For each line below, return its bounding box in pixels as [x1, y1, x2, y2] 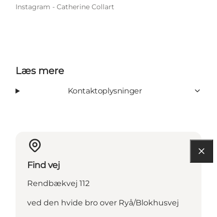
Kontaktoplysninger [67, 86, 142, 95]
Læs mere [15, 64, 64, 77]
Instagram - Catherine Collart [15, 2, 114, 11]
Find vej [27, 159, 60, 170]
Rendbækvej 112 [27, 178, 90, 188]
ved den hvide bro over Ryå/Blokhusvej [27, 198, 179, 207]
